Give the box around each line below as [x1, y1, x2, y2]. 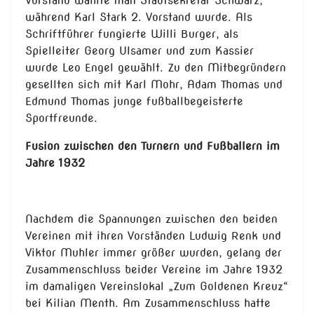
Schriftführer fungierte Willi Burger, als [25, 27, 238, 41]
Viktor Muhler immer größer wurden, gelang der [25, 246, 282, 260]
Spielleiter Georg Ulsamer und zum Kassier [25, 44, 254, 58]
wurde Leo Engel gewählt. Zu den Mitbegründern [25, 61, 286, 75]
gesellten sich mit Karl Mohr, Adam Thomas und [25, 78, 282, 92]
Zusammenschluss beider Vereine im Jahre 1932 [25, 263, 282, 277]
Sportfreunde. [25, 111, 97, 125]
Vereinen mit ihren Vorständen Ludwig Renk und [25, 229, 281, 243]
